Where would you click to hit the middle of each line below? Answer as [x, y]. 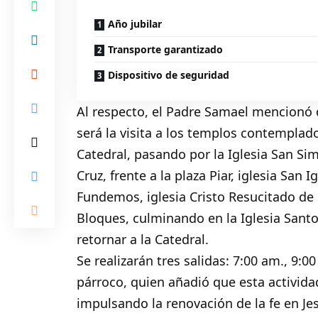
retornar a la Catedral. [143, 240]
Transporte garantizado [166, 50]
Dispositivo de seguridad [169, 75]
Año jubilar [135, 24]
